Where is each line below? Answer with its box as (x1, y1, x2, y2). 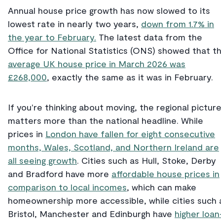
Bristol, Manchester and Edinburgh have (8, 208, 175, 220)
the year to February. (8, 32, 96, 43)
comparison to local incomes (8, 182, 127, 193)
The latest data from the (96, 32, 202, 43)
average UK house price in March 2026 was (8, 58, 185, 70)
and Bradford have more (8, 168, 111, 180)
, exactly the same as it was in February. (47, 72, 216, 83)
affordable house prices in (111, 168, 220, 180)
